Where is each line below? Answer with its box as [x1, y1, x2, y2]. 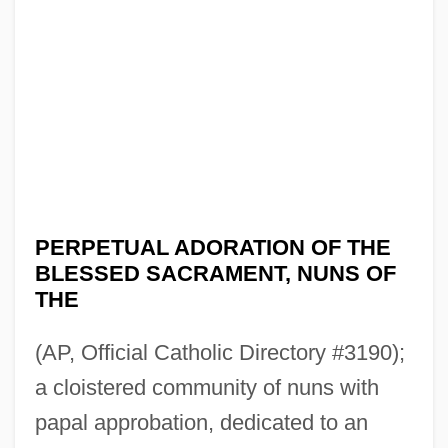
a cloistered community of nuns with [34, 374, 379, 400]
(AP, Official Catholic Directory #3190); [34, 339, 405, 365]
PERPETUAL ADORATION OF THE [34, 234, 391, 260]
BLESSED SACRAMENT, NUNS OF [34, 260, 396, 286]
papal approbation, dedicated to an [34, 409, 368, 435]
